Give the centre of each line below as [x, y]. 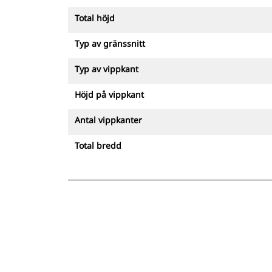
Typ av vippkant [107, 69]
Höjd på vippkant [109, 94]
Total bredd [98, 145]
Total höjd [95, 18]
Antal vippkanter [108, 120]
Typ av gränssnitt [110, 43]
